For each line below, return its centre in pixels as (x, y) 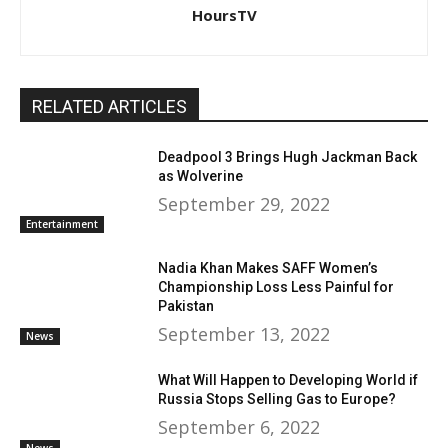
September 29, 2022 (244, 203)
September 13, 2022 (244, 334)
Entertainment (62, 224)
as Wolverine (201, 175)
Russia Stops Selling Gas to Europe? (277, 399)
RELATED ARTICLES (109, 106)
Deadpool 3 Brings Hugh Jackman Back (288, 156)
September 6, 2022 (239, 427)
